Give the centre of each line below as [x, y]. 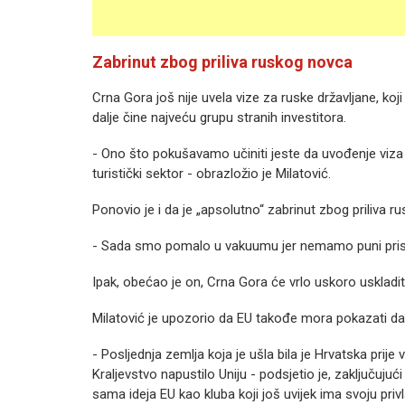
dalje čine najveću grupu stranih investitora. [219, 118]
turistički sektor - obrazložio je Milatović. [212, 174]
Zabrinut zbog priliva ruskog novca [222, 62]
